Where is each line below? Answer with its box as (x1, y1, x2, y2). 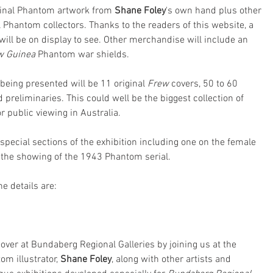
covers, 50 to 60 (169, 78, 240, 90)
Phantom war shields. (35, 49, 129, 61)
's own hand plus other (166, 5, 264, 17)
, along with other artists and (112, 253, 233, 266)
